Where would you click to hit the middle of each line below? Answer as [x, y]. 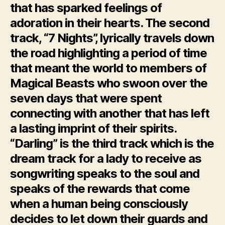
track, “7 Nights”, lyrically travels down [112, 38]
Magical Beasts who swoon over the [109, 83]
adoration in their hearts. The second [110, 23]
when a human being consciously [99, 203]
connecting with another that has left [110, 113]
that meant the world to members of [108, 68]
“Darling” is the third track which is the [112, 143]
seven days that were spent [86, 98]
